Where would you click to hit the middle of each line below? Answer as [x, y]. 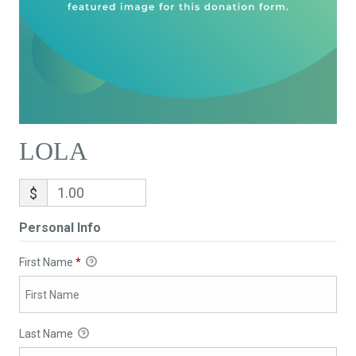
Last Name [47, 334]
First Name [47, 263]
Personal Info [60, 228]
